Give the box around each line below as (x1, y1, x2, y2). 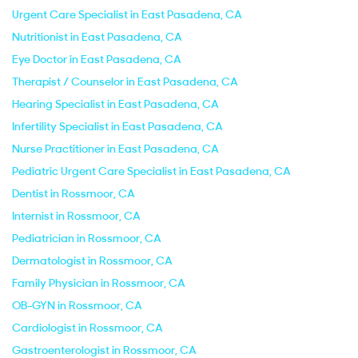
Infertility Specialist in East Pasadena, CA (12, 119, 223, 133)
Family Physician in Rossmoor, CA (12, 276, 185, 290)
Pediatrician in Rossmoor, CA (12, 231, 161, 245)
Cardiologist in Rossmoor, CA (12, 320, 163, 335)
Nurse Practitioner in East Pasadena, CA (12, 141, 219, 156)
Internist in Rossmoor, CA (12, 209, 141, 223)
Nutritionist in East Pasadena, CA (12, 30, 182, 44)
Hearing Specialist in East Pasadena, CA (12, 97, 219, 111)
